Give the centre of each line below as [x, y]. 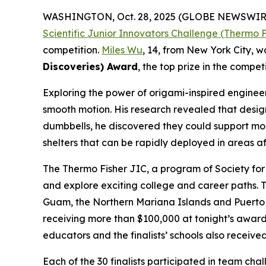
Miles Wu [122, 50]
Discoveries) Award [90, 67]
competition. [72, 50]
